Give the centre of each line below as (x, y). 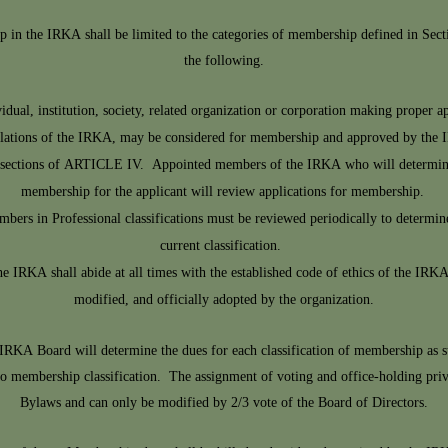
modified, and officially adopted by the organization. (224, 300)
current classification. (224, 246)
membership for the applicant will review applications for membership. (224, 192)
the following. (224, 61)
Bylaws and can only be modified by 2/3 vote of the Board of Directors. (224, 403)
